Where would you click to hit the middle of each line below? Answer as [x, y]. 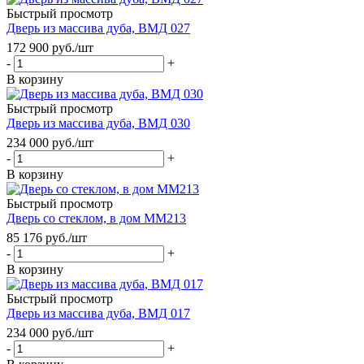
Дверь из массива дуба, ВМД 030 [98, 123]
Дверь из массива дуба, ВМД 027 [98, 28]
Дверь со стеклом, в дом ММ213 [96, 218]
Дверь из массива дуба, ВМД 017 [98, 313]
